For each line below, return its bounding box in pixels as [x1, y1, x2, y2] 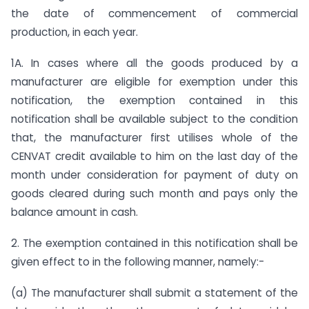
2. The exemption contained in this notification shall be [11, 235, 298, 250]
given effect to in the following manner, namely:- [11, 254, 264, 269]
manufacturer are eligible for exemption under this [11, 74, 298, 90]
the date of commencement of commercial [11, 6, 298, 21]
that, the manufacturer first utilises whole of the [11, 130, 298, 146]
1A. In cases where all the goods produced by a [11, 56, 298, 71]
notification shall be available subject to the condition [11, 112, 298, 127]
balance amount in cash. [11, 205, 138, 220]
